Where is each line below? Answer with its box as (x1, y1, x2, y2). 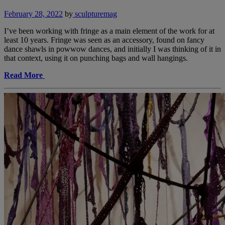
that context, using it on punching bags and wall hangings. (4, 53, 188, 62)
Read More (4, 70, 43, 79)
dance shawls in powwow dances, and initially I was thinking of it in (4, 44, 221, 53)
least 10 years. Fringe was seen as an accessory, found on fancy (4, 35, 204, 44)
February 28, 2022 (4, 9, 63, 18)
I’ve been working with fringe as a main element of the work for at (4, 26, 214, 35)
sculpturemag (73, 9, 117, 18)
